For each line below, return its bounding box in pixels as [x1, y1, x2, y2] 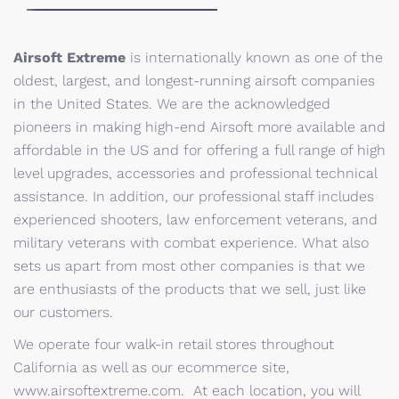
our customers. [13, 304, 113, 321]
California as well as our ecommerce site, [13, 359, 289, 376]
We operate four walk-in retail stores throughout [13, 336, 334, 353]
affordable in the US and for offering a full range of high [13, 142, 386, 159]
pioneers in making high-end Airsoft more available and [13, 118, 386, 135]
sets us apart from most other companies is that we [13, 257, 365, 274]
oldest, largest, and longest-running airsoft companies [13, 72, 375, 89]
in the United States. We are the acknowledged [13, 95, 330, 112]
